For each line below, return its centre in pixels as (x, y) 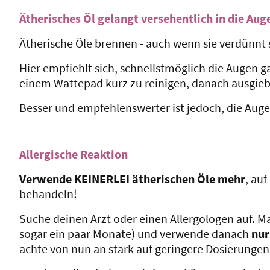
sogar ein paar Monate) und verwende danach (135, 233)
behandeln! (48, 193)
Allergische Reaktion (74, 154)
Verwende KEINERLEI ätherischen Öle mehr (132, 178)
